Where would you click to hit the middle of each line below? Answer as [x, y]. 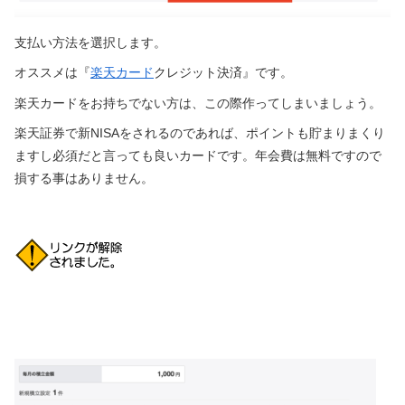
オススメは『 [52, 73]
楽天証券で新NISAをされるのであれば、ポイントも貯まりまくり [200, 133]
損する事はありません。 [84, 179]
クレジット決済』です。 [223, 73]
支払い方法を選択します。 [90, 42]
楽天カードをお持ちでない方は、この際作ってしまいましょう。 [198, 103]
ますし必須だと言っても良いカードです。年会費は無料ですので [198, 156]
